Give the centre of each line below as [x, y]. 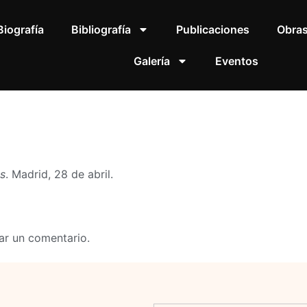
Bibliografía [101, 29]
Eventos [236, 61]
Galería [151, 61]
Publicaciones [212, 29]
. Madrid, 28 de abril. [59, 174]
